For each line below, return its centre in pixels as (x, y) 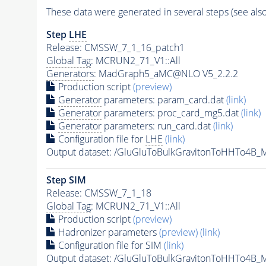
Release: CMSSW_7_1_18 (99, 193)
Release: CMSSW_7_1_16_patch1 (115, 47)
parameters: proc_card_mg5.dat (171, 113)
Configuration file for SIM (110, 245)
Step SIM (66, 180)
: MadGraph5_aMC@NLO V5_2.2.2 (166, 73)
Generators (70, 73)
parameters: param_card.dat (164, 99)
